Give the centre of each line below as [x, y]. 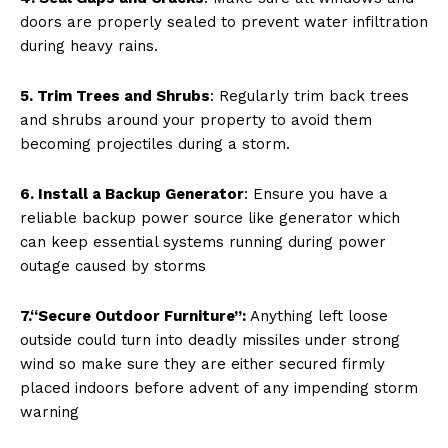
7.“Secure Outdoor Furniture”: [133, 315]
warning [49, 411]
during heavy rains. [89, 45]
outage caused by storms [113, 265]
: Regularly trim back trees [309, 95]
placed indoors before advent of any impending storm [219, 387]
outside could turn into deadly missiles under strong [210, 339]
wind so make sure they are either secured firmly [202, 363]
